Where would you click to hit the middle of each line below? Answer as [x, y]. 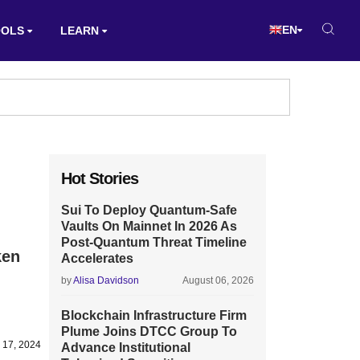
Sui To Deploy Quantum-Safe [149, 210]
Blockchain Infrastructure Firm [154, 315]
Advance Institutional [126, 348]
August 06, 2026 [218, 280]
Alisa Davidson [106, 280]
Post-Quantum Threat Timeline [154, 242]
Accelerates [97, 258]
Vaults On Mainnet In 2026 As [149, 226]
